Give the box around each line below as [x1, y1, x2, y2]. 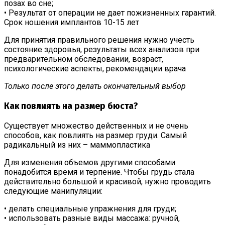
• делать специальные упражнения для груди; [4, 203, 176, 213]
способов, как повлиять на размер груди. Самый [4, 130, 187, 140]
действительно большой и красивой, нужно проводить [4, 176, 211, 186]
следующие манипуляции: [4, 186, 102, 196]
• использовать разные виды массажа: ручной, [4, 213, 180, 223]
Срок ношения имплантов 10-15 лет [4, 18, 139, 28]
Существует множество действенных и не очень [4, 121, 188, 131]
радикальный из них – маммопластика [4, 140, 150, 150]
